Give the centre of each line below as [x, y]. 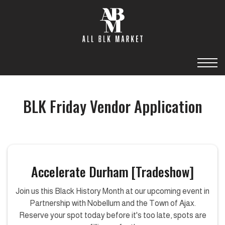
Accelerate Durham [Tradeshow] [113, 172]
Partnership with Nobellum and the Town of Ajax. [113, 203]
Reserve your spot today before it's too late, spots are [113, 215]
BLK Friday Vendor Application [113, 106]
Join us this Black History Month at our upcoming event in [113, 191]
